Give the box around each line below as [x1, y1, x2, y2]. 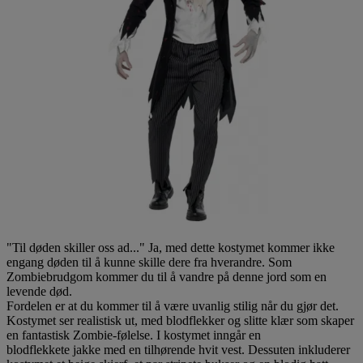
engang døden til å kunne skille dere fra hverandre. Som [6, 254, 292, 269]
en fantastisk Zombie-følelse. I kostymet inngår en [6, 327, 261, 342]
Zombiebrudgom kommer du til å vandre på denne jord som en [6, 269, 327, 284]
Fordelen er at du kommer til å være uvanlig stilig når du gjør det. [6, 298, 339, 313]
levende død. [6, 284, 72, 298]
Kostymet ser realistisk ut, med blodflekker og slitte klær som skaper [6, 313, 354, 327]
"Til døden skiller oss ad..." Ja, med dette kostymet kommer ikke [6, 240, 335, 254]
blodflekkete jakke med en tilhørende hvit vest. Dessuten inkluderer [6, 342, 350, 357]
